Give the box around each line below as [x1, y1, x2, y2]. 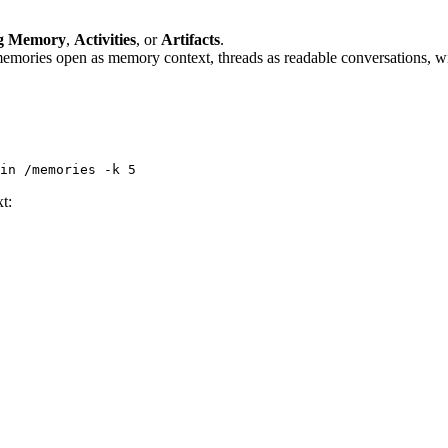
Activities [74, 31, 136, 49]
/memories [16, 162, 96, 178]
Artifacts [161, 31, 220, 49]
